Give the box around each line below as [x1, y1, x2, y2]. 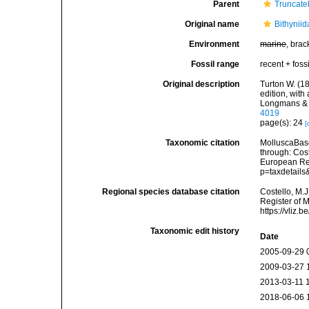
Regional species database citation [102, 187, 240, 197]
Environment [189, 39, 240, 49]
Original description [163, 79, 240, 89]
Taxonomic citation [166, 138, 240, 148]
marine [260, 39, 287, 49]
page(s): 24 [260, 118, 306, 128]
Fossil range [191, 59, 240, 69]
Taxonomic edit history [150, 226, 240, 236]
